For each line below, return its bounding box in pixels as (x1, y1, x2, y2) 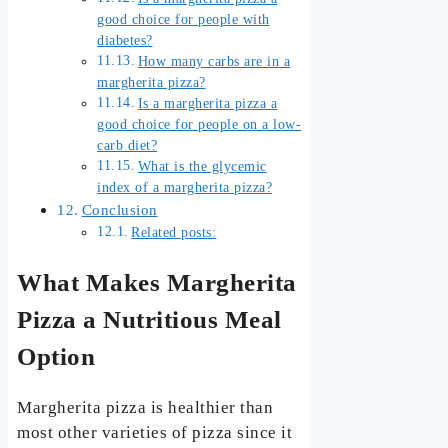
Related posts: (131, 224, 217, 240)
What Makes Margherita (17, 268, 297, 296)
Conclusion (81, 200, 158, 218)
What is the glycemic (137, 158, 267, 174)
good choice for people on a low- (97, 116, 302, 132)
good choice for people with (97, 11, 270, 27)
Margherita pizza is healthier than (17, 398, 274, 418)
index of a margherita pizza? (97, 179, 273, 195)
